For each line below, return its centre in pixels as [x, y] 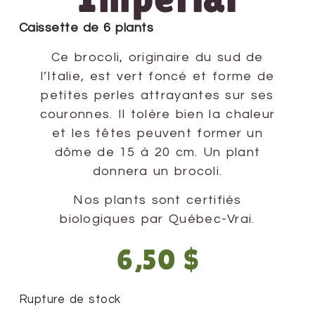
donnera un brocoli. [157, 171]
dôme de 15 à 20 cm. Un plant [157, 152]
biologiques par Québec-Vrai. [157, 219]
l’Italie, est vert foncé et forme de [157, 76]
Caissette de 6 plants [86, 28]
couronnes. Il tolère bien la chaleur [157, 114]
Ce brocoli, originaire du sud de [157, 57]
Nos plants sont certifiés [157, 200]
